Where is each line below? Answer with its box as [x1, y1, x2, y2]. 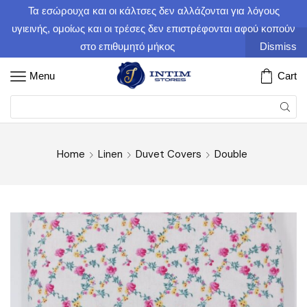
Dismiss [260, 40, 297, 52]
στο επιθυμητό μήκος [80, 40, 175, 52]
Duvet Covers [135, 147, 201, 161]
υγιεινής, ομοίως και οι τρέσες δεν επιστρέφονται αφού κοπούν [12, 23, 295, 34]
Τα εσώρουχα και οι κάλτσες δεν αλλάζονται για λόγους [27, 5, 280, 16]
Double [214, 147, 247, 161]
